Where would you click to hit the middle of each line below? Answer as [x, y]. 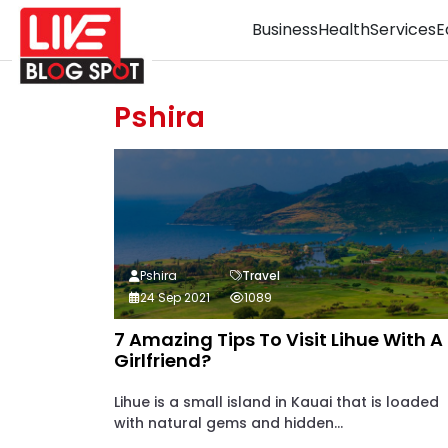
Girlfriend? [162, 360]
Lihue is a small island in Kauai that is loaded [276, 402]
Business [285, 29]
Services [403, 29]
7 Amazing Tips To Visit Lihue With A [278, 339]
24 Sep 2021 [175, 297]
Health [344, 29]
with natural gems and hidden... [228, 423]
